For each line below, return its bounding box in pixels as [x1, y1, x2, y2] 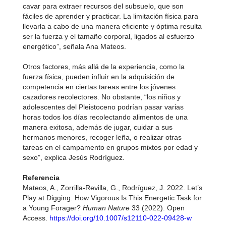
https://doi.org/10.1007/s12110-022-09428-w [49, 214, 192, 222]
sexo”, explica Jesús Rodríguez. [22, 153, 125, 161]
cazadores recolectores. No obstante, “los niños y [22, 93, 181, 101]
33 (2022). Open [129, 204, 185, 212]
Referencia [22, 174, 60, 182]
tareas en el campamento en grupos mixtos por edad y [22, 143, 198, 151]
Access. [22, 214, 49, 222]
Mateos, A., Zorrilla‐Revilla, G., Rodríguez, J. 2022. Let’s [22, 184, 202, 192]
